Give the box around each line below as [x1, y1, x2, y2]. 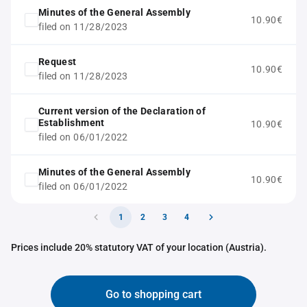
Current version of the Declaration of [38, 106, 206, 116]
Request [38, 56, 77, 67]
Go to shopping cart [106, 288, 201, 301]
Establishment [38, 117, 105, 128]
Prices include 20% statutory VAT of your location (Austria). [11, 242, 267, 253]
